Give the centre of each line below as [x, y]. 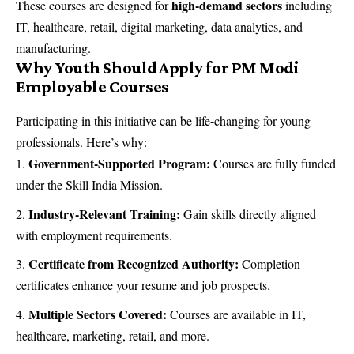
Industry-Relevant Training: [104, 213]
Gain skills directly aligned [248, 213]
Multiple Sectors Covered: [98, 314]
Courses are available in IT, [236, 314]
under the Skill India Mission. [89, 185]
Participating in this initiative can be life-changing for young [163, 121]
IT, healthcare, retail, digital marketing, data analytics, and [159, 27]
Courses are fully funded [273, 164]
